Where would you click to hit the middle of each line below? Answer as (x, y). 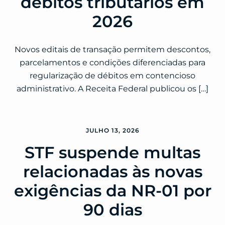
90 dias (113, 210)
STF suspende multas (113, 153)
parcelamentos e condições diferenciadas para (113, 63)
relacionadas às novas (113, 172)
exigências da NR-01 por (113, 191)
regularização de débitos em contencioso (113, 76)
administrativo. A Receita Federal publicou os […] (113, 89)
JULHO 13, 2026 (113, 131)
